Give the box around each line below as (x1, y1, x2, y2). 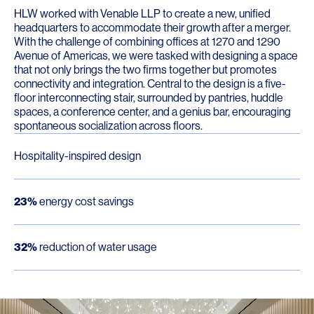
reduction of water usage (37, 240, 157, 254)
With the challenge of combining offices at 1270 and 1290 (14, 34, 280, 48)
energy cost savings (37, 194, 134, 208)
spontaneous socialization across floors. (14, 118, 203, 132)
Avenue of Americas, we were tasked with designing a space (14, 48, 298, 62)
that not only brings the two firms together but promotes (14, 62, 277, 76)
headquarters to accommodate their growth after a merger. (14, 20, 291, 34)
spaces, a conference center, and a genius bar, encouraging (14, 104, 291, 118)
